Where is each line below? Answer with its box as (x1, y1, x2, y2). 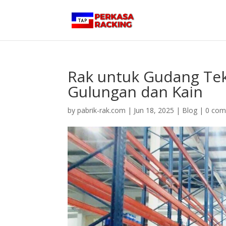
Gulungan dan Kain (68, 81, 203, 102)
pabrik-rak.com (77, 105, 126, 115)
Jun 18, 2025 (134, 105, 175, 115)
